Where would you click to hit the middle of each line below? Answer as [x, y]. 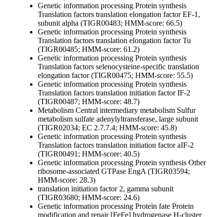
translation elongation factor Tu [142, 41]
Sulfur [185, 110]
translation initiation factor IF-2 [142, 93]
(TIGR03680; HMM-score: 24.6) [89, 198]
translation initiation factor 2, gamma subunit [106, 189]
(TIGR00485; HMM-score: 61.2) [89, 49]
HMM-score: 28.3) [67, 180]
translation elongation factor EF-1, [147, 15]
